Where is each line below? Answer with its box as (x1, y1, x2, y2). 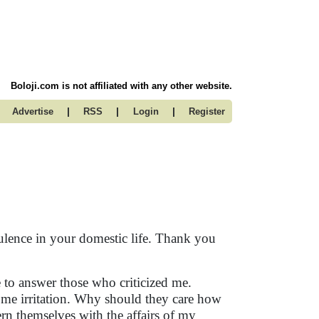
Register (189, 106, 225, 117)
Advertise (11, 106, 53, 117)
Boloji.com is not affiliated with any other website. (11, 80, 232, 91)
